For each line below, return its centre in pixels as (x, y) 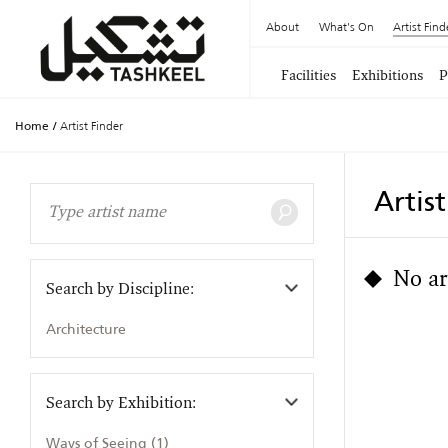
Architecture (86, 329)
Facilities (308, 76)
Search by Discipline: (120, 290)
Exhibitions (387, 76)
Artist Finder (91, 125)
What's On (346, 26)
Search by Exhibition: (121, 404)
